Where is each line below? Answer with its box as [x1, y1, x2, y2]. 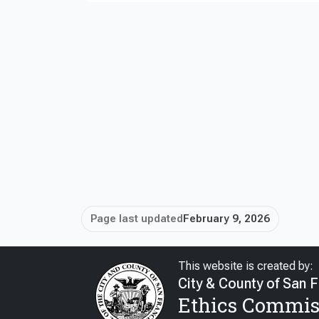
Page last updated [90, 212, 183, 226]
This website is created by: [178, 258, 313, 273]
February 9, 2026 [183, 212, 270, 226]
